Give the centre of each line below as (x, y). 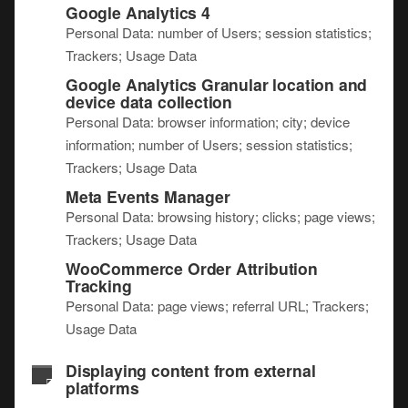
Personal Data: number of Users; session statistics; (219, 32)
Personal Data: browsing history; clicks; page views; (220, 216)
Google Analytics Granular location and (217, 84)
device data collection (149, 102)
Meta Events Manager (148, 196)
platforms (102, 388)
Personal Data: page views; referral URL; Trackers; (217, 306)
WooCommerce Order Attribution (192, 268)
